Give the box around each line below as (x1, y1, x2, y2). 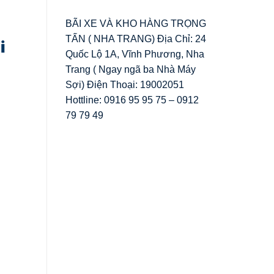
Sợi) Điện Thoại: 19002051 (65, 79, 184, 90)
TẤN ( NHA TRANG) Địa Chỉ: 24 (65, 33, 206, 44)
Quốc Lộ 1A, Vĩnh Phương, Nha (65, 48, 204, 59)
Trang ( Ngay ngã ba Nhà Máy (65, 64, 196, 75)
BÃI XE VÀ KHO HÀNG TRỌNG (65, 18, 206, 29)
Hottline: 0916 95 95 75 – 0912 (65, 94, 199, 105)
